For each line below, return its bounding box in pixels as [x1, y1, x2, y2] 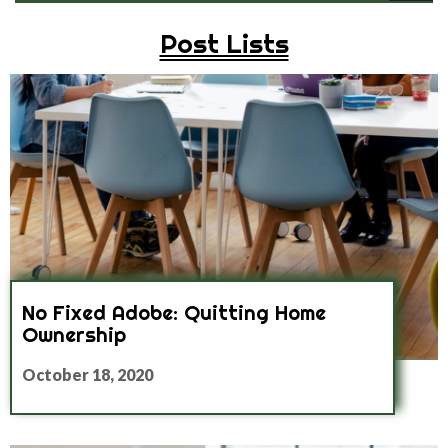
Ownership [22, 321, 126, 347]
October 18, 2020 [22, 364, 153, 384]
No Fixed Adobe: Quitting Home [22, 299, 326, 325]
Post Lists [159, 27, 289, 61]
